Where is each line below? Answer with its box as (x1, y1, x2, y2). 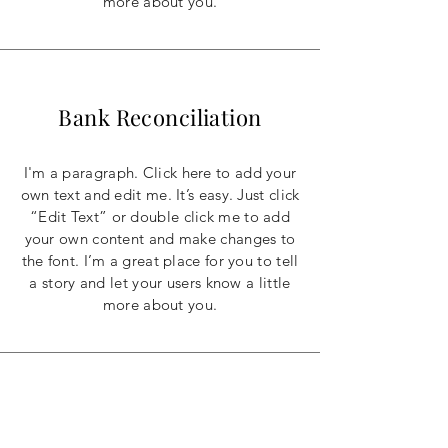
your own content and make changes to (24, 229, 296, 248)
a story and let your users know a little (29, 273, 291, 292)
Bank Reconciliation (58, 102, 262, 132)
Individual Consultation (39, 402, 281, 432)
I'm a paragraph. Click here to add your (23, 163, 297, 182)
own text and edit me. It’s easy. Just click (20, 185, 300, 204)
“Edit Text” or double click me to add (29, 207, 291, 226)
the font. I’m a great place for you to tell (21, 251, 299, 270)
